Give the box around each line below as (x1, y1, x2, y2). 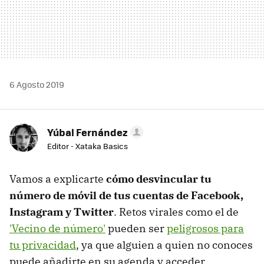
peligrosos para (167, 221, 244, 235)
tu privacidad (9, 237, 76, 252)
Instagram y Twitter (9, 204, 114, 219)
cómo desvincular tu (106, 171, 212, 186)
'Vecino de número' (9, 221, 105, 235)
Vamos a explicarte (9, 171, 106, 186)
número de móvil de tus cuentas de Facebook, (9, 188, 243, 202)
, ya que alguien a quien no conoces (76, 237, 253, 252)
